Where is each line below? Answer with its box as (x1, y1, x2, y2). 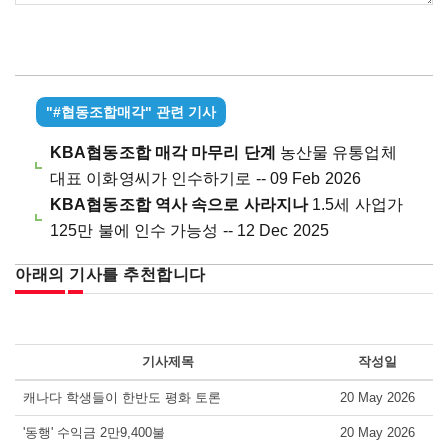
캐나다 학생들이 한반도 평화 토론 (23, 389, 221, 405)
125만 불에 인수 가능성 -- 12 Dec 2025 (50, 221, 329, 239)
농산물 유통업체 (279, 143, 397, 161)
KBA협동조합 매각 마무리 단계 (50, 143, 280, 161)
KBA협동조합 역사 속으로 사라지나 (50, 195, 308, 213)
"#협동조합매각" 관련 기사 (46, 103, 216, 120)
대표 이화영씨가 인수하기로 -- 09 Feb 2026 (50, 169, 361, 187)
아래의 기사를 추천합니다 (15, 265, 206, 283)
